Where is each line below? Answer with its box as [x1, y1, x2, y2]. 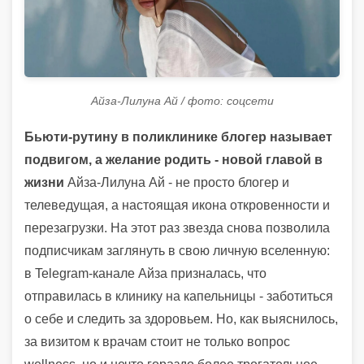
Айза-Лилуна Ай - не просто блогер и [64, 175, 289, 190]
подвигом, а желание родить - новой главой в [24, 153, 323, 167]
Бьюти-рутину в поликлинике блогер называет [24, 130, 332, 145]
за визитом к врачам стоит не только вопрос [24, 335, 290, 349]
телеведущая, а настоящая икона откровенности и [24, 198, 330, 213]
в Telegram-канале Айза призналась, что [24, 266, 266, 281]
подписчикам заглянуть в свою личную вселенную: [24, 244, 330, 258]
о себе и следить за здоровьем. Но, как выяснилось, [24, 312, 338, 327]
